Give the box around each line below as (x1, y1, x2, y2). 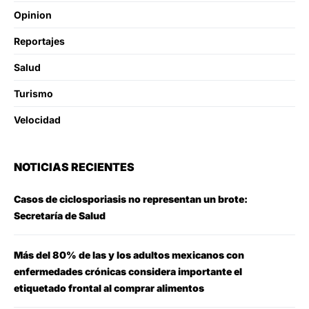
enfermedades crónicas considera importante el (14, 265, 242, 277)
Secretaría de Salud (14, 209, 106, 221)
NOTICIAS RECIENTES (14, 159, 134, 174)
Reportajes (14, 34, 65, 47)
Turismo (14, 87, 53, 99)
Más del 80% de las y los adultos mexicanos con (14, 248, 244, 261)
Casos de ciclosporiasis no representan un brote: (14, 192, 248, 205)
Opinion (14, 8, 52, 21)
